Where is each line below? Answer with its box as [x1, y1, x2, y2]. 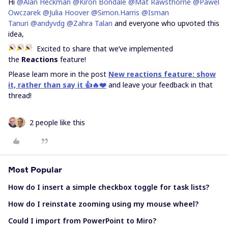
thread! [8, 91, 32, 100]
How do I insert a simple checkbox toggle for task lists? [8, 182, 209, 192]
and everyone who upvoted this [112, 18, 219, 28]
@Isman [141, 8, 169, 17]
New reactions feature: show [108, 69, 216, 79]
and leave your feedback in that [106, 80, 213, 90]
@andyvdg [31, 18, 65, 28]
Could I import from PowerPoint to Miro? [8, 216, 156, 225]
